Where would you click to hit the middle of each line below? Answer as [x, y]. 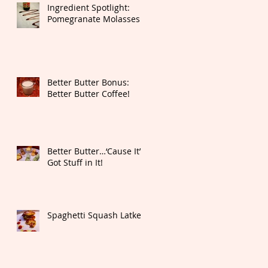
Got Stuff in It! [75, 163]
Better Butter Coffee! [89, 94]
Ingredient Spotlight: [89, 8]
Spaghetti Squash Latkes [96, 215]
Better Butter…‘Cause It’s [96, 151]
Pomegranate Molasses [94, 19]
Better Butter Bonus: [88, 83]
